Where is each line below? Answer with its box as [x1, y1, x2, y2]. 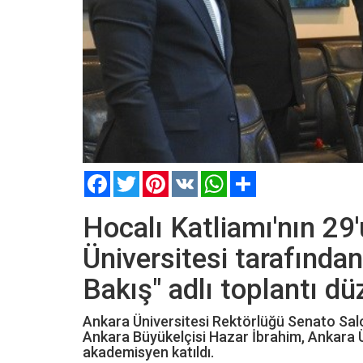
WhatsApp [227, 170, 280, 184]
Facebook [110, 170, 160, 184]
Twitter [139, 170, 177, 184]
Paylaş [256, 170, 290, 184]
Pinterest [169, 170, 216, 184]
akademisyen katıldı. [83, 343, 214, 361]
